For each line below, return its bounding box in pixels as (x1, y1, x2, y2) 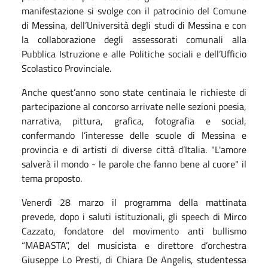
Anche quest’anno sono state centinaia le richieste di (22, 84, 246, 99)
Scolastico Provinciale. (22, 60, 111, 75)
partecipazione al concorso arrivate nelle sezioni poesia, (22, 99, 246, 114)
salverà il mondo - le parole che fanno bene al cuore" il (22, 156, 246, 171)
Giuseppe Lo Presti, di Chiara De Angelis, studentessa (22, 252, 246, 267)
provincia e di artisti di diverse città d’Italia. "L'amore (22, 142, 246, 157)
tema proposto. (22, 170, 82, 185)
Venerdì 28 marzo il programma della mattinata (22, 194, 246, 209)
